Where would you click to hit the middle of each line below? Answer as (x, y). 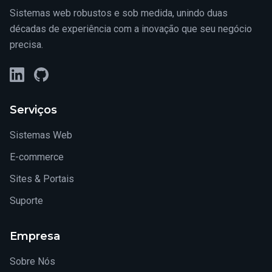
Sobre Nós (32, 261)
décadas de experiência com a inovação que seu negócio (131, 29)
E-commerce (37, 157)
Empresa (35, 236)
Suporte (26, 201)
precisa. (26, 45)
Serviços (33, 110)
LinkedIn (27, 74)
